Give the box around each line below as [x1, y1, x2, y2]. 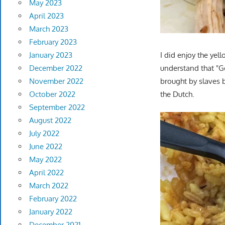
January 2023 [29, 50, 72, 60]
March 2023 [29, 24, 68, 34]
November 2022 [29, 76, 83, 86]
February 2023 [29, 37, 77, 47]
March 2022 [29, 181, 68, 191]
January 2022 [29, 207, 72, 217]
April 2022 [29, 168, 64, 178]
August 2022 [29, 116, 71, 126]
